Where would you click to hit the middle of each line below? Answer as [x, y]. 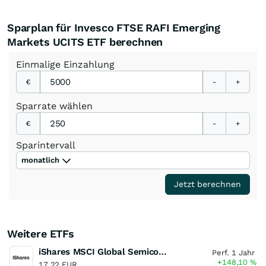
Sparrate [38, 106]
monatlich [40, 160]
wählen [76, 106]
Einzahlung [89, 64]
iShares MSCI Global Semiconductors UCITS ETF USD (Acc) [163, 252]
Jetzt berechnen [208, 184]
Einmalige [40, 64]
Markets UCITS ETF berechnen [85, 42]
